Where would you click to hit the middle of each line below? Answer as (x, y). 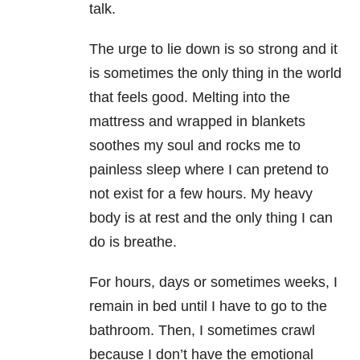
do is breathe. (133, 242)
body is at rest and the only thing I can (211, 218)
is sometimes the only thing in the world (215, 74)
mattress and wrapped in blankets (197, 122)
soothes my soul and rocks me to (195, 146)
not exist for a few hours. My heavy (201, 194)
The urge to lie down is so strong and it (213, 49)
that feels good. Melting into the (190, 98)
